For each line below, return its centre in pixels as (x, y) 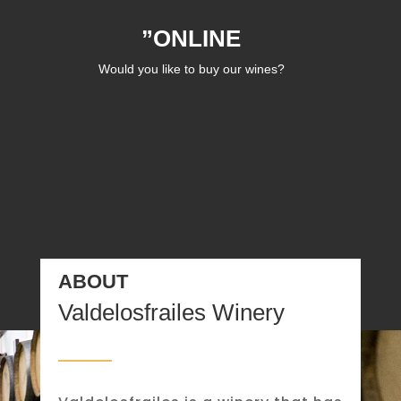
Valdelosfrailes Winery (171, 312)
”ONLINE (192, 39)
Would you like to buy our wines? (191, 69)
